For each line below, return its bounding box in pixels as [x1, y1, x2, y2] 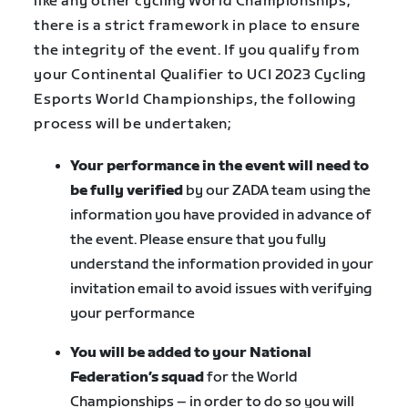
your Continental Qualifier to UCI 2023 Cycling [34, 66, 366, 84]
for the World [204, 368, 299, 386]
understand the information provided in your [70, 255, 374, 273]
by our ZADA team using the [183, 181, 372, 199]
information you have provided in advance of [70, 206, 372, 224]
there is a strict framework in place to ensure [34, 16, 361, 35]
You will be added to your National [70, 343, 312, 362]
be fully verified [70, 181, 184, 199]
